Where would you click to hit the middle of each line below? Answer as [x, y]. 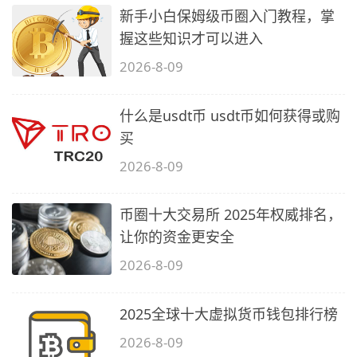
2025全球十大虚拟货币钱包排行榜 [229, 314]
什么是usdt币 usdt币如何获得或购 [230, 115]
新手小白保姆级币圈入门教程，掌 [228, 16]
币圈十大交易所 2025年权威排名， [231, 215]
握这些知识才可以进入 [192, 39]
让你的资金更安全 [177, 237]
